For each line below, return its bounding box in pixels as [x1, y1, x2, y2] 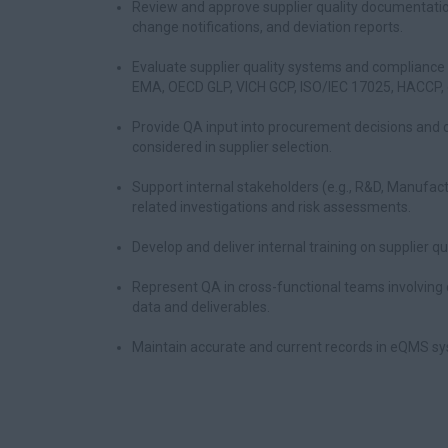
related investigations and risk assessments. [132, 199, 411, 215]
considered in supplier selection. [132, 139, 332, 155]
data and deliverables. [132, 299, 270, 315]
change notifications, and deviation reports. [132, 19, 403, 35]
